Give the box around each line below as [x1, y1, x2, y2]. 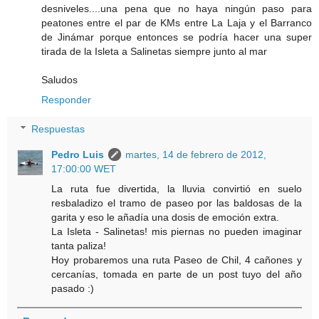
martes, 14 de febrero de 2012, [125, 149, 267, 161]
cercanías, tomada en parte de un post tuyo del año [51, 268, 302, 281]
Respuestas [31, 123, 85, 135]
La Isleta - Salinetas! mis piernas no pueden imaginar [51, 226, 302, 238]
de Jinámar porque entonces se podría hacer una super [41, 31, 312, 43]
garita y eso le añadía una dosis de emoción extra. [51, 211, 280, 224]
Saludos [41, 73, 78, 85]
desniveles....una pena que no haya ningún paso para [41, 2, 312, 14]
